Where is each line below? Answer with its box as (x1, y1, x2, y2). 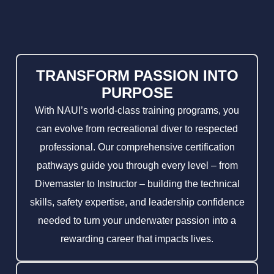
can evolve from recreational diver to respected (36, 124, 238, 134)
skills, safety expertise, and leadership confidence (29, 197, 245, 207)
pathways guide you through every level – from (36, 160, 238, 171)
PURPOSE (101, 84, 173, 101)
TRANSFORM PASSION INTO (35, 67, 239, 84)
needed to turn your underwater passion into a (38, 215, 236, 226)
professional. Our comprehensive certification (39, 142, 235, 152)
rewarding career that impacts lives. (61, 234, 213, 244)
